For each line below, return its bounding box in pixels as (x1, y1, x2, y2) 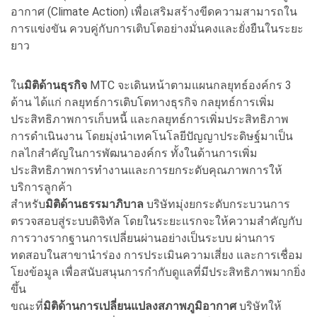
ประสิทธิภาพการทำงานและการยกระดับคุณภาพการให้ (11, 163, 282, 177)
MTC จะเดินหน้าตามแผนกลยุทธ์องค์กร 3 (87, 78, 292, 92)
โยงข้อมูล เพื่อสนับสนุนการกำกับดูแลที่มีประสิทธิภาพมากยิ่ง (11, 265, 306, 279)
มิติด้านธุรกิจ (24, 78, 87, 92)
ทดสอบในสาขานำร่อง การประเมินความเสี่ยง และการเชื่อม (11, 248, 303, 262)
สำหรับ (11, 197, 45, 211)
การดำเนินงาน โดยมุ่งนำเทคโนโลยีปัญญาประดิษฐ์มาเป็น (11, 129, 293, 143)
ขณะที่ (11, 299, 43, 313)
